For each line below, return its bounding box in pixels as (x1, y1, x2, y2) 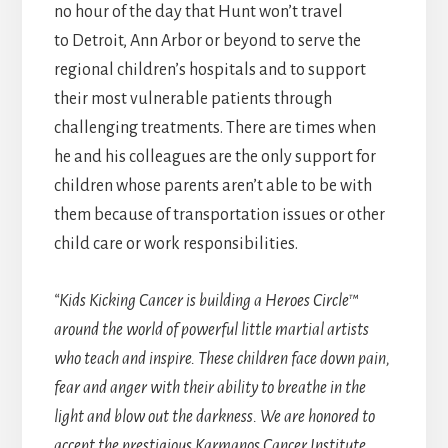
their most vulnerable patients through (53, 90, 332, 109)
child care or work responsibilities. (53, 235, 298, 254)
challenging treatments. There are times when (53, 119, 376, 138)
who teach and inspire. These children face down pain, (53, 350, 390, 369)
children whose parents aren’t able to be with (53, 177, 372, 196)
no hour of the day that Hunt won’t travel (53, 3, 343, 22)
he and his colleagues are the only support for (53, 148, 376, 167)
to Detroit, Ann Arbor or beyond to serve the (53, 32, 361, 51)
